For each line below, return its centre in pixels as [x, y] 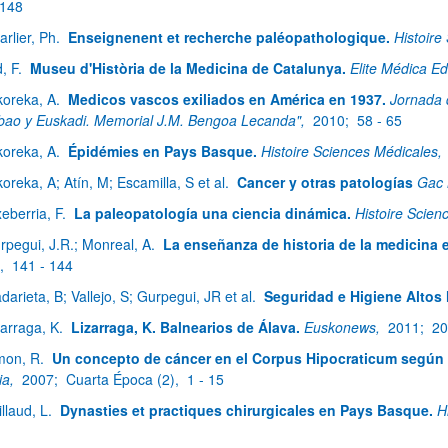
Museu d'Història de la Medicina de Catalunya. [188, 68]
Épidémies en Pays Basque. [162, 151]
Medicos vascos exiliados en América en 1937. [227, 99]
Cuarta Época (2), [124, 379]
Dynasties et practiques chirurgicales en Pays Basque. [246, 410]
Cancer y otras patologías [325, 182]
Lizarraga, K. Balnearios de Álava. [185, 327]
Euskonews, [344, 327]
